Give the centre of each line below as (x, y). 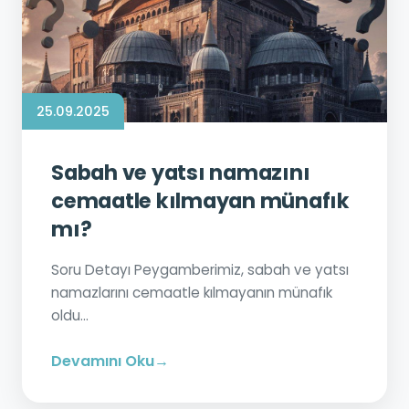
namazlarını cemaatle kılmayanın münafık (192, 293)
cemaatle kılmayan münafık (200, 201)
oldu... (70, 315)
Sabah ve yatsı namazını (181, 173)
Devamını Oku (103, 361)
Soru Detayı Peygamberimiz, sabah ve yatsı (200, 270)
